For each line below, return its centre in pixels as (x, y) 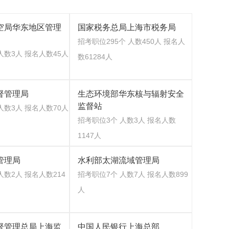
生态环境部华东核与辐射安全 (131, 94)
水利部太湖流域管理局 (119, 160)
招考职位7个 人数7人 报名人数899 (133, 174)
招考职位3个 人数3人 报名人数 (127, 120)
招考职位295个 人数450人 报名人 (131, 41)
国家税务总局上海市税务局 (127, 27)
